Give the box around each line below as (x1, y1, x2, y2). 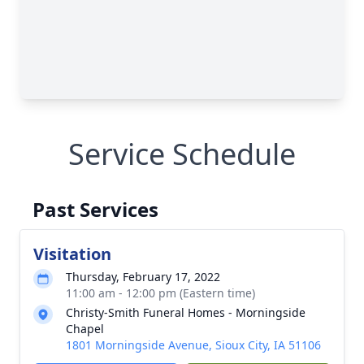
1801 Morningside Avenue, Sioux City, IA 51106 (66, 337, 321, 353)
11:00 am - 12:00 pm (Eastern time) (66, 285, 255, 301)
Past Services (32, 196, 158, 223)
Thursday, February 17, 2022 (66, 269, 220, 284)
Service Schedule (68, 134, 296, 174)
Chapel (66, 321, 104, 336)
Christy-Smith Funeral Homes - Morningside (66, 305, 305, 320)
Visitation (33, 243, 111, 265)
